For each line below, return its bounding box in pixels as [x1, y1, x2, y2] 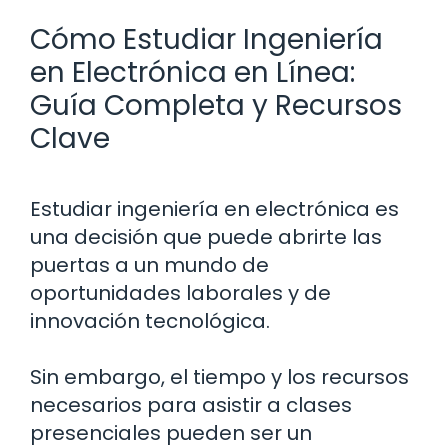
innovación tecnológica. [30, 306, 270, 335]
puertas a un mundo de [30, 250, 269, 279]
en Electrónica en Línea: [30, 52, 355, 92]
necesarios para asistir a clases [30, 390, 352, 419]
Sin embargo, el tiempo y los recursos [30, 362, 409, 391]
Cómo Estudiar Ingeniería [30, 19, 383, 59]
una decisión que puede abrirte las [30, 222, 382, 251]
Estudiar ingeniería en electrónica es [30, 194, 399, 223]
